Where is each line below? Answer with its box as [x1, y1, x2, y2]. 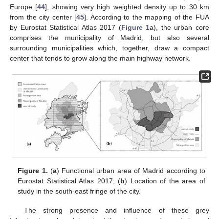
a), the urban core [150, 23, 210, 31]
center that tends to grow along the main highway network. [10, 54, 191, 62]
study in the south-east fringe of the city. [18, 187, 141, 196]
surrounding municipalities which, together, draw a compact [10, 44, 209, 52]
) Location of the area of [125, 177, 205, 185]
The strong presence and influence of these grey [23, 206, 209, 214]
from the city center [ [10, 13, 77, 21]
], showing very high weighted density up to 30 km [45, 2, 210, 11]
